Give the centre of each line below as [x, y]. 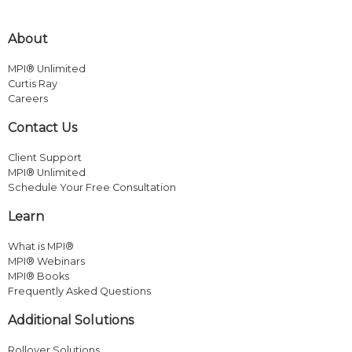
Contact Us [42, 127]
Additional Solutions [71, 320]
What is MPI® [41, 246]
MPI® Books [38, 276]
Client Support [45, 157]
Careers [28, 98]
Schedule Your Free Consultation [92, 187]
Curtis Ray [33, 83]
